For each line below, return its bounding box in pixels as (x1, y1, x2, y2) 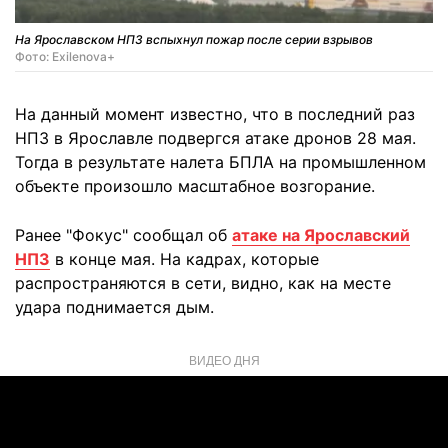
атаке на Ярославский (232, 224, 410, 245)
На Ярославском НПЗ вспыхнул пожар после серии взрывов (15, 31, 373, 47)
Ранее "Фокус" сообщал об (15, 224, 232, 245)
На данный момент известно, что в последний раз (15, 103, 415, 124)
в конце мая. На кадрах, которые (50, 248, 319, 269)
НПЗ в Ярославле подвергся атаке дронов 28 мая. (15, 127, 416, 148)
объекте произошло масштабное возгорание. (15, 175, 375, 196)
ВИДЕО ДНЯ (188, 350, 260, 368)
